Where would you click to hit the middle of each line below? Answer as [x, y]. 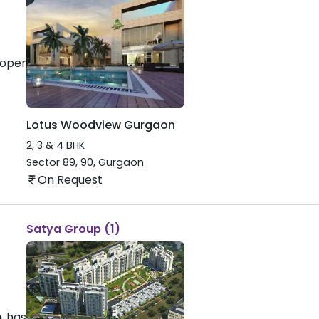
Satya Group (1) [73, 229]
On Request [70, 179]
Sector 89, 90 [59, 163]
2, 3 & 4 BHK [55, 146]
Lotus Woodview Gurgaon [100, 125]
